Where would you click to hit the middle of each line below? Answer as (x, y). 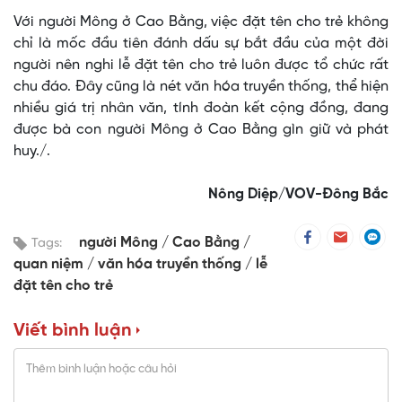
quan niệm (50, 265)
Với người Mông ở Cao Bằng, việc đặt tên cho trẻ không (201, 22)
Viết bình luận (73, 331)
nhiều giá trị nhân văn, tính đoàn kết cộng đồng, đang (201, 109)
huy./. (32, 152)
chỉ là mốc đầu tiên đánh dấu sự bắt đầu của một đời (201, 44)
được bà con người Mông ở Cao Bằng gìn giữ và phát (201, 130)
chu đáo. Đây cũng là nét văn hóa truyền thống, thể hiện (201, 87)
